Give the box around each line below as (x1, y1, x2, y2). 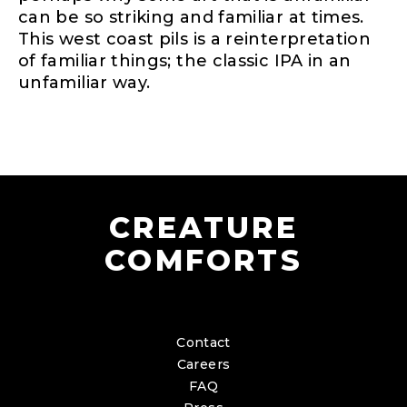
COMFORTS (104, 242, 303, 278)
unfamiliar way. (18, 72, 151, 93)
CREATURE (109, 209, 298, 245)
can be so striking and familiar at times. (18, 6, 364, 27)
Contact (176, 333, 231, 351)
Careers (176, 355, 231, 372)
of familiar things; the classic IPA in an (18, 50, 352, 71)
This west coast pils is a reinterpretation (18, 28, 372, 49)
